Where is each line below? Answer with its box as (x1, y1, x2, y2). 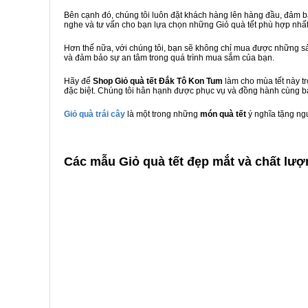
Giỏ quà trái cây (64, 109, 125, 119)
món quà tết (200, 109, 248, 119)
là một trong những (125, 109, 200, 119)
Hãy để (64, 76, 93, 86)
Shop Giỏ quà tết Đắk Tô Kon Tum (93, 76, 223, 86)
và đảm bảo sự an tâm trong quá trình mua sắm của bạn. (64, 53, 274, 63)
